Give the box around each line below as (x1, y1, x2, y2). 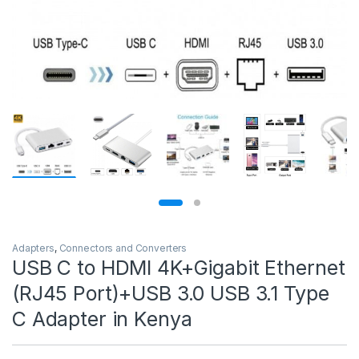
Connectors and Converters (58, 241, 188, 254)
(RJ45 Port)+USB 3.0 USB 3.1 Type (12, 280, 329, 305)
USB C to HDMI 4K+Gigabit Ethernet (12, 255, 345, 280)
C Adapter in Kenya (12, 306, 192, 331)
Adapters (12, 241, 54, 254)
